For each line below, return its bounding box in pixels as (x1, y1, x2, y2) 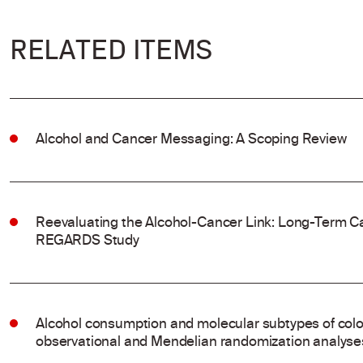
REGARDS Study (36, 229, 139, 254)
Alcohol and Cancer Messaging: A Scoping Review (36, 128, 347, 152)
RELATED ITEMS (10, 33, 213, 66)
